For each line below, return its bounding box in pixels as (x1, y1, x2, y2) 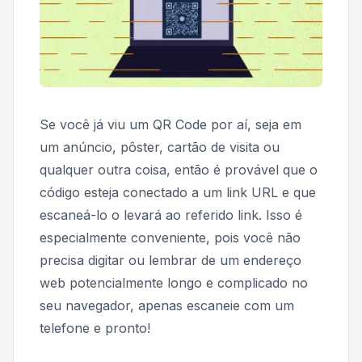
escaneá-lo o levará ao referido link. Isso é (40, 206, 302, 223)
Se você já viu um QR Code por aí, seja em (40, 116, 301, 133)
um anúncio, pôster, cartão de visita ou (40, 138, 280, 155)
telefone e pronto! (40, 319, 150, 336)
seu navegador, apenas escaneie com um (40, 297, 294, 314)
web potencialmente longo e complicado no (40, 274, 308, 291)
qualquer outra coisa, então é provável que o (40, 161, 318, 178)
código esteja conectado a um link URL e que (40, 183, 316, 200)
